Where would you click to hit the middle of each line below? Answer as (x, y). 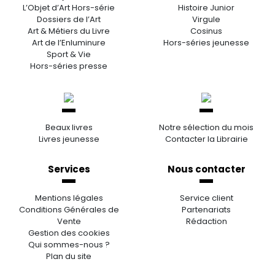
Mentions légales (69, 198)
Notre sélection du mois (206, 127)
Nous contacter (206, 169)
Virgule (206, 19)
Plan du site (69, 256)
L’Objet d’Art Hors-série (69, 7)
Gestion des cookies (69, 233)
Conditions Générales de (69, 209)
